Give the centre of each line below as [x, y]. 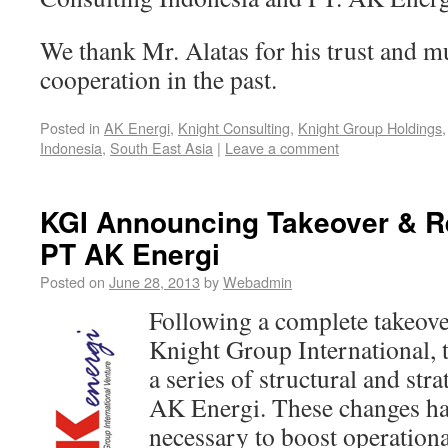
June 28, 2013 [154, 281]
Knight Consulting [234, 127]
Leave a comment [282, 147]
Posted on [72, 281]
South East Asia [161, 147]
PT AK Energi [130, 253]
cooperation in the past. [158, 79]
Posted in [70, 127]
